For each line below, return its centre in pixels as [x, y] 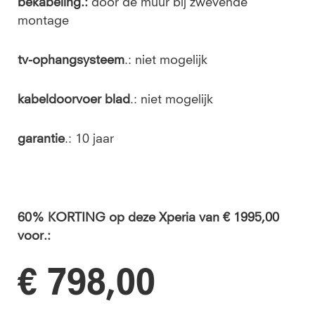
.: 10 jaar [91, 139]
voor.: [36, 236]
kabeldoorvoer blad [74, 100]
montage [43, 21]
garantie [41, 139]
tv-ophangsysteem [71, 60]
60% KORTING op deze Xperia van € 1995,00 [148, 218]
